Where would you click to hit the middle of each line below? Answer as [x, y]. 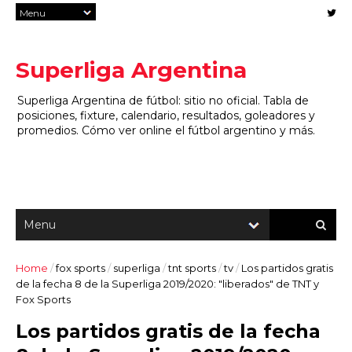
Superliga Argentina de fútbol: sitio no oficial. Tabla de [163, 101]
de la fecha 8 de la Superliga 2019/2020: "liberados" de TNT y [167, 284]
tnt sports [193, 268]
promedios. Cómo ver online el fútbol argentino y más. [166, 130]
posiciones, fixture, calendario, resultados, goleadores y [166, 115]
